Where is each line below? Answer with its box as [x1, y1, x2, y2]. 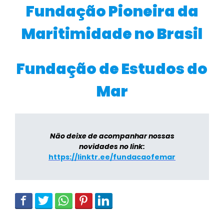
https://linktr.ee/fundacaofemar [48, 151, 175, 162]
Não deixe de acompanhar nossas [49, 130, 174, 141]
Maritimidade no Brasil [21, 23, 202, 44]
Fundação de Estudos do [16, 58, 207, 79]
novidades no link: [79, 141, 145, 151]
